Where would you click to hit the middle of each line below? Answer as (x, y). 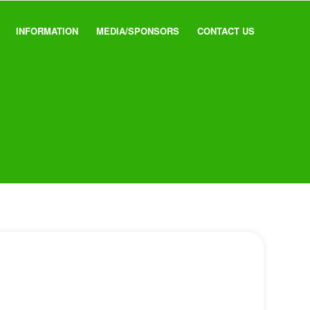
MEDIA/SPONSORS (138, 31)
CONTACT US (226, 31)
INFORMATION (47, 31)
